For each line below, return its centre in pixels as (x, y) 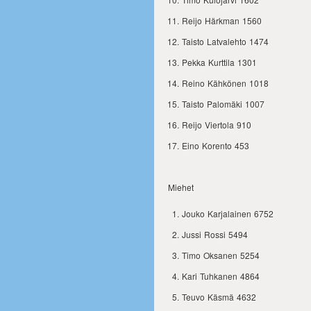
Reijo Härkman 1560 (222, 20)
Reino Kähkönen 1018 (225, 83)
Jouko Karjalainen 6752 (228, 213)
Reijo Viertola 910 (217, 125)
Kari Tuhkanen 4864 (221, 276)
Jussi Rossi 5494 (215, 234)
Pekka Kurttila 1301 (219, 62)
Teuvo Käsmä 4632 (219, 297)
